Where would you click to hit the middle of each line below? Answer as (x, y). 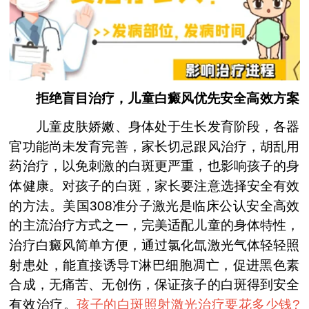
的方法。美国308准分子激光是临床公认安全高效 (154, 206)
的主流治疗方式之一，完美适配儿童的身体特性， (154, 225)
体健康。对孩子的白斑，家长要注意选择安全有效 (154, 186)
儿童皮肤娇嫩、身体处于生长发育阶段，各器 (154, 126)
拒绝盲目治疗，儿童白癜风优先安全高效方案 (154, 98)
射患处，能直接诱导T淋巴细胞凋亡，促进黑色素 (154, 265)
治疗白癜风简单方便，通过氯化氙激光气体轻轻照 (154, 245)
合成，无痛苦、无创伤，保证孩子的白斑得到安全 (154, 285)
